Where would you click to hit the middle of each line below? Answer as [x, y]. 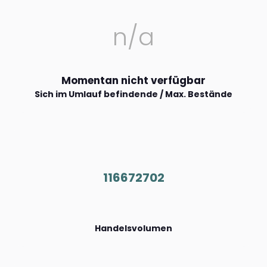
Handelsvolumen [133, 229]
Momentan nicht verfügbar [133, 81]
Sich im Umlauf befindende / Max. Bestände [133, 94]
